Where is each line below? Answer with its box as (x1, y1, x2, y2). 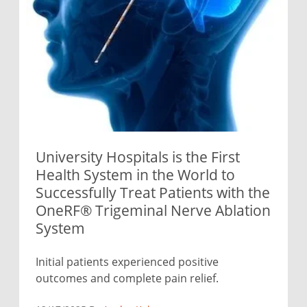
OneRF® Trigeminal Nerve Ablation (36, 201, 271, 221)
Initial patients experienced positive (36, 254, 219, 269)
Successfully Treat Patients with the (36, 183, 270, 203)
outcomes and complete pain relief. (36, 271, 219, 286)
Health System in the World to (36, 165, 235, 185)
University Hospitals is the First (36, 147, 240, 167)
